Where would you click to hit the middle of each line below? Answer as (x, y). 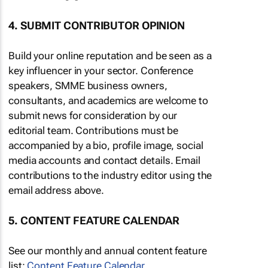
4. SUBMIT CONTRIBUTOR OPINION (97, 26)
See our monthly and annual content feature (108, 251)
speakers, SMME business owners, (88, 86)
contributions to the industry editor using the (110, 176)
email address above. (56, 191)
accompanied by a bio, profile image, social (106, 146)
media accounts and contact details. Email (104, 161)
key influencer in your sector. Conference (101, 71)
